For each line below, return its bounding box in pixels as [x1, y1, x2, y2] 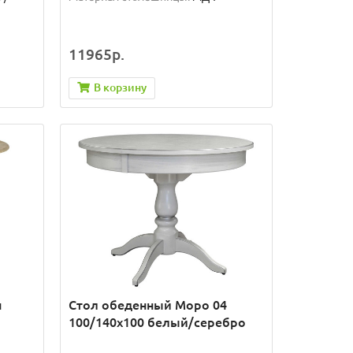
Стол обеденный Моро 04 [68, 298, 227, 313]
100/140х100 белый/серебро [68, 315, 246, 330]
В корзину [93, 80, 147, 94]
